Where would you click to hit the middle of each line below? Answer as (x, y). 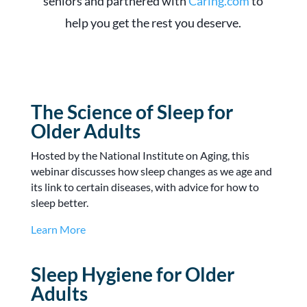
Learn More (58, 229)
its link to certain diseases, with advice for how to (145, 186)
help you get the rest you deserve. (153, 22)
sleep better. (59, 202)
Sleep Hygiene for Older (132, 274)
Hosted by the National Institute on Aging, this (140, 155)
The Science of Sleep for (132, 111)
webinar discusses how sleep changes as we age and (151, 171)
